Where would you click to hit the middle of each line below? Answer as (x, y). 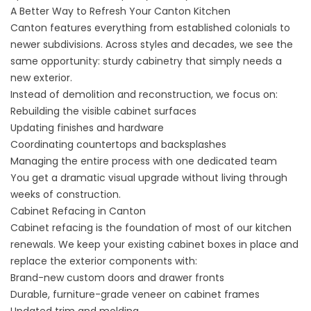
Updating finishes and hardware (87, 128)
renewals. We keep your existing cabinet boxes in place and (154, 244)
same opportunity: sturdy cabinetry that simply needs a (146, 61)
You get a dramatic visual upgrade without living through (149, 178)
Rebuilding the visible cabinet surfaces (103, 111)
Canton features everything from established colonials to (150, 28)
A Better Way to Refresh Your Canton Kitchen (120, 11)
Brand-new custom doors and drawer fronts (117, 278)
